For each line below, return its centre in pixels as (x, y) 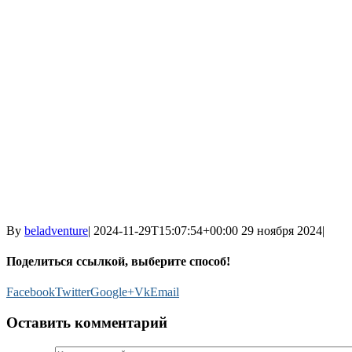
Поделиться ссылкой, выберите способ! (118, 262)
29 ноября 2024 (282, 230)
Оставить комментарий (87, 323)
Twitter (73, 292)
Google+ (112, 292)
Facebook (31, 292)
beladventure (56, 230)
